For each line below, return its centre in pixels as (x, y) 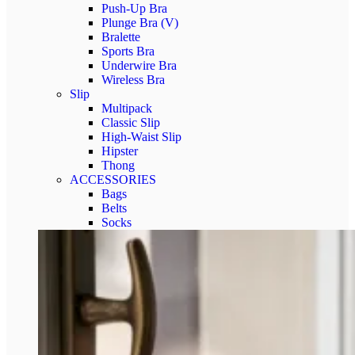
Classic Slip (131, 122)
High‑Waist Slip (141, 137)
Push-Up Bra (134, 8)
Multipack (127, 108)
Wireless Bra (133, 80)
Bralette (121, 37)
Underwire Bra (139, 65)
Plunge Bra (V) (140, 23)
